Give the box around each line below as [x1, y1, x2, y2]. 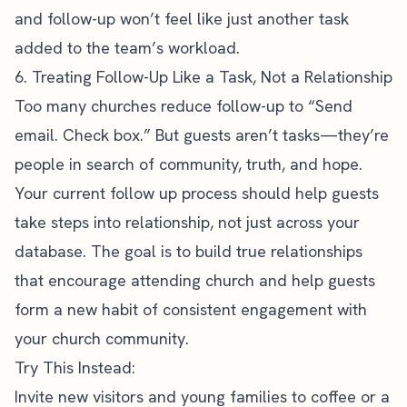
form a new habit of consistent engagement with [15, 299, 367, 320]
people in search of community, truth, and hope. [15, 154, 362, 174]
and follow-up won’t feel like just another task [15, 8, 349, 29]
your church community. [15, 328, 189, 349]
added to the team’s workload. [15, 37, 240, 58]
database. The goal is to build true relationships [15, 241, 362, 262]
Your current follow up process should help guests [15, 183, 379, 203]
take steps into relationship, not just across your [15, 212, 360, 233]
